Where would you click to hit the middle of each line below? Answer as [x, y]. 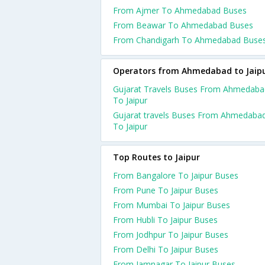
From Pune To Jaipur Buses [166, 190]
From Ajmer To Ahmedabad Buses [180, 10]
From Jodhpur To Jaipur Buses [171, 235]
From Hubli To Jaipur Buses [165, 220]
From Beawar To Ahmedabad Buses [183, 25]
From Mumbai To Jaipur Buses [172, 205]
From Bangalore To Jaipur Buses [176, 175]
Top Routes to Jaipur [156, 157]
